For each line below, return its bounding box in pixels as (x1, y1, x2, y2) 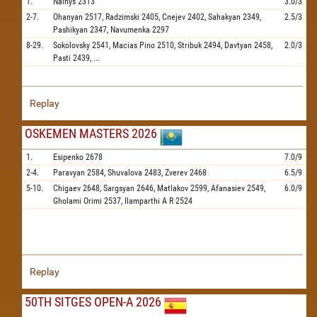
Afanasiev (211, 183, 245, 193)
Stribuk (178, 40, 202, 50)
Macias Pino (113, 40, 155, 50)
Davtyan (224, 40, 252, 50)
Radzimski (105, 12, 139, 22)
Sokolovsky (53, 40, 90, 50)
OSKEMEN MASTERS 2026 (25, 126, 157, 141)
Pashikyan (53, 25, 88, 35)
